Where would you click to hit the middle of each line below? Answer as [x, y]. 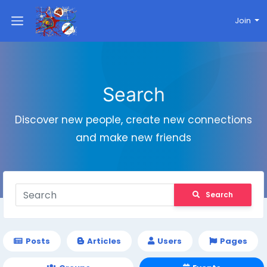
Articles [104, 241]
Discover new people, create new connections [133, 120]
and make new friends [133, 138]
